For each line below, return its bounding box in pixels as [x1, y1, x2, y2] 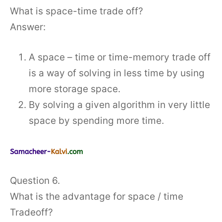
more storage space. [29, 83, 120, 95]
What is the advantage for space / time [10, 190, 183, 202]
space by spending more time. [29, 114, 164, 126]
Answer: [10, 21, 46, 33]
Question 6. [10, 174, 60, 186]
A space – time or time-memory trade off [29, 51, 211, 63]
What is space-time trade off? [10, 5, 143, 17]
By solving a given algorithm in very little [29, 99, 210, 111]
